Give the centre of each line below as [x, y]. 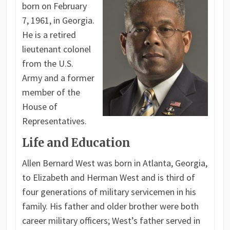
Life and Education [76, 143]
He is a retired [49, 35]
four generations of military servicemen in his [109, 192]
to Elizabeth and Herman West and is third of [108, 178]
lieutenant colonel [56, 49]
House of [40, 107]
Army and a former [58, 78]
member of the [51, 92]
